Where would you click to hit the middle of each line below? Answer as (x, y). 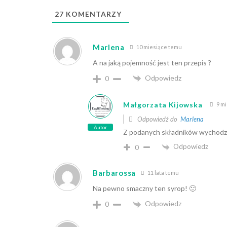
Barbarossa (114, 173)
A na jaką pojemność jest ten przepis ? (152, 63)
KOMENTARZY (92, 14)
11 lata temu (162, 172)
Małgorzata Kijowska (163, 104)
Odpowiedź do (158, 119)
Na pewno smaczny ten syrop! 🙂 (144, 188)
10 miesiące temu (158, 47)
